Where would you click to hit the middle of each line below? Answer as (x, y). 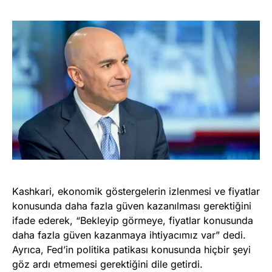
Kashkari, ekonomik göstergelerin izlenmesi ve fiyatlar (136, 192)
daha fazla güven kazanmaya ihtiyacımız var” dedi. (129, 235)
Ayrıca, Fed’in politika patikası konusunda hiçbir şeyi (131, 250)
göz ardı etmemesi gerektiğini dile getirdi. (107, 264)
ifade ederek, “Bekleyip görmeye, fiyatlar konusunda (133, 221)
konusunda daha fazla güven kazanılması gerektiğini (132, 206)
